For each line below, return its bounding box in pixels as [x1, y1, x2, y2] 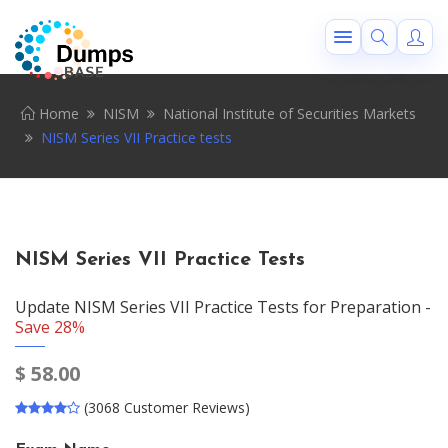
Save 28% [15, 316, 85, 338]
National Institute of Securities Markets [163, 104, 416, 123]
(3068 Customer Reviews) [84, 398, 250, 417]
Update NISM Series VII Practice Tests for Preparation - [15, 296, 431, 318]
